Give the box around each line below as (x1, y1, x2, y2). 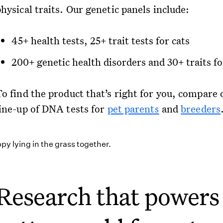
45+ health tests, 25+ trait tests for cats (11, 34, 190, 47)
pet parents (107, 102, 159, 115)
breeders (181, 102, 221, 115)
